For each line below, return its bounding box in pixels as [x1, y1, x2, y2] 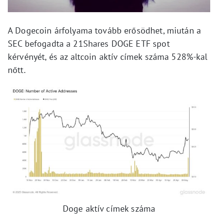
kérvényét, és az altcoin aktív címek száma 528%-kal [8, 51, 208, 63]
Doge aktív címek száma [62, 203, 156, 215]
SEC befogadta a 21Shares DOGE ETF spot [8, 38, 170, 50]
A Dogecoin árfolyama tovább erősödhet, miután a [8, 25, 201, 36]
